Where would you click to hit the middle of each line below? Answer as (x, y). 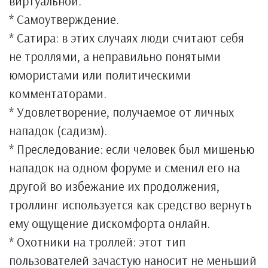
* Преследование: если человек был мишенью (132, 149)
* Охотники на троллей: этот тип (97, 242)
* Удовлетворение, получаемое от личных (121, 112)
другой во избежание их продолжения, (114, 186)
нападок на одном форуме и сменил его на (124, 167)
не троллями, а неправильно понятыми (115, 56)
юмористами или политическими (100, 75)
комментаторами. (58, 93)
